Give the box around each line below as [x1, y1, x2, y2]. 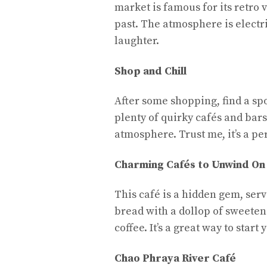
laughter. [114, 34, 159, 48]
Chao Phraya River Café [114, 251, 236, 265]
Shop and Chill [114, 64, 187, 78]
